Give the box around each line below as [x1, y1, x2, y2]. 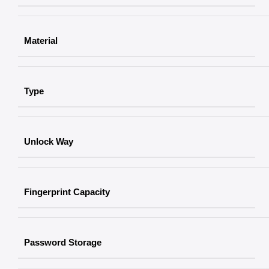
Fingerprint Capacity [24, 186, 110, 197]
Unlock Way [24, 136, 73, 147]
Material [24, 35, 58, 46]
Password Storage [24, 237, 101, 247]
